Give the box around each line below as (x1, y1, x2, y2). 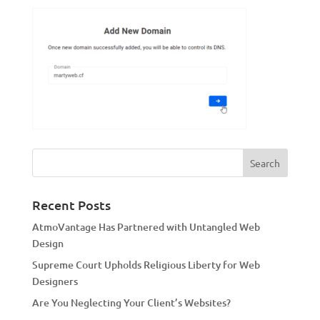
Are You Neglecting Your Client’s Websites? (31, 296, 231, 310)
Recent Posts (31, 196, 111, 214)
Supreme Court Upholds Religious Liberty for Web (31, 258, 260, 272)
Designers (31, 274, 78, 289)
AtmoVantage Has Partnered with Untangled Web (31, 220, 260, 234)
